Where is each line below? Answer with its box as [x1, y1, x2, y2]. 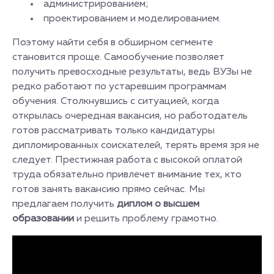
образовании [12, 214, 76, 224]
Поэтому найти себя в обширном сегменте [12, 38, 213, 48]
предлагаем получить [12, 199, 117, 209]
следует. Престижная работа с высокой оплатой [12, 155, 242, 165]
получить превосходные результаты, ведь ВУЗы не [12, 67, 252, 77]
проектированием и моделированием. [43, 14, 221, 24]
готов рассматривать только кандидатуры [12, 126, 215, 136]
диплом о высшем [117, 199, 199, 209]
